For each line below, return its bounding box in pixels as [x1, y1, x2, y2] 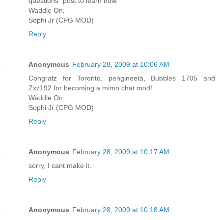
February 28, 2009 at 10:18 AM [72, 206, 169, 214]
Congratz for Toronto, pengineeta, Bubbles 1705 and [28, 74, 215, 82]
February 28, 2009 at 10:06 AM [72, 60, 169, 69]
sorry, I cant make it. [28, 162, 91, 170]
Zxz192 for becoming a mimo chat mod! [28, 84, 152, 92]
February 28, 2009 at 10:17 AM [72, 148, 169, 156]
